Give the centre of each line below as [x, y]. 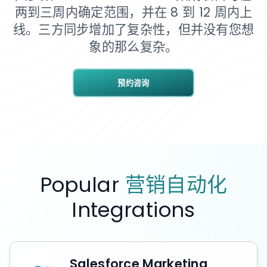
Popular [82, 185]
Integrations [133, 210]
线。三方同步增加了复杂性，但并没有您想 [133, 30]
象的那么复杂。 [133, 47]
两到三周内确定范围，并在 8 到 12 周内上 [133, 12]
